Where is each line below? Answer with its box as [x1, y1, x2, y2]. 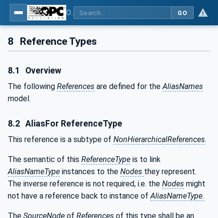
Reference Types [18, 36, 97, 47]
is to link [130, 155, 161, 164]
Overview [23, 66, 62, 76]
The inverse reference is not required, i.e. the [8, 179, 162, 188]
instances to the [60, 167, 120, 176]
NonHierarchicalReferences [113, 135, 205, 144]
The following [8, 82, 57, 91]
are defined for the [94, 82, 163, 91]
